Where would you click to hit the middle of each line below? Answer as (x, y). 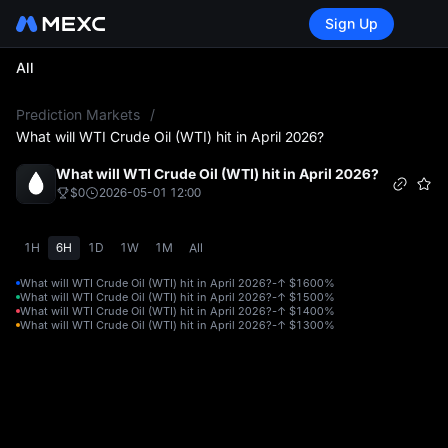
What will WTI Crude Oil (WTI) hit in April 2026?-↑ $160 (168, 283)
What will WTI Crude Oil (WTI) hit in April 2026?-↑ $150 (168, 297)
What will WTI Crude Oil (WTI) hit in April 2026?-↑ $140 (168, 311)
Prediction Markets (78, 114)
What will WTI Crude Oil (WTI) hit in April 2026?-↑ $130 (168, 325)
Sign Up (351, 23)
